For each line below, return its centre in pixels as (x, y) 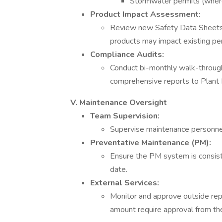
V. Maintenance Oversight (119, 103)
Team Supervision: (125, 116)
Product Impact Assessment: (145, 14)
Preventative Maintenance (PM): (151, 143)
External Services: (125, 183)
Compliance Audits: (127, 55)
